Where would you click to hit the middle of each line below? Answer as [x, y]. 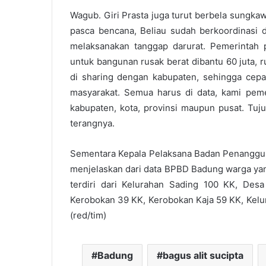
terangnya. [92, 123]
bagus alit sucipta [203, 255]
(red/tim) [88, 215]
